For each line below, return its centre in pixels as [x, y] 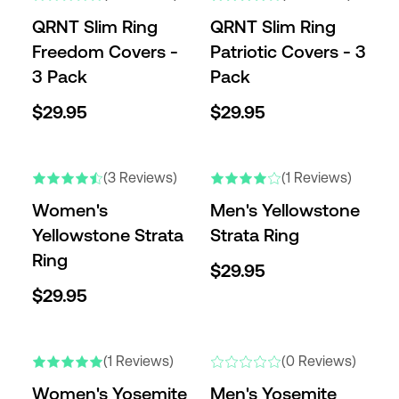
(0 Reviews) [319, 361]
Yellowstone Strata [108, 235]
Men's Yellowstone [285, 210]
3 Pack [60, 77]
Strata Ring [255, 235]
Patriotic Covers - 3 [288, 52]
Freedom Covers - [105, 52]
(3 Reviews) [140, 178]
